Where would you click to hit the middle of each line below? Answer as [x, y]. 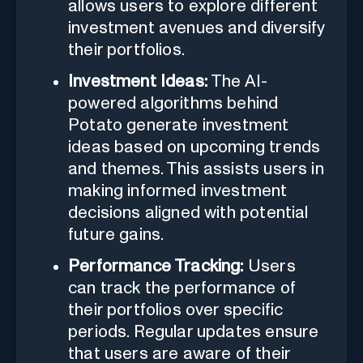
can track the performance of [182, 288]
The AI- [237, 81]
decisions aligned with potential [188, 212]
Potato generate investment [179, 125]
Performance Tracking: [156, 266]
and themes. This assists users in [196, 169]
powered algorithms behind [173, 103]
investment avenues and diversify [197, 28]
